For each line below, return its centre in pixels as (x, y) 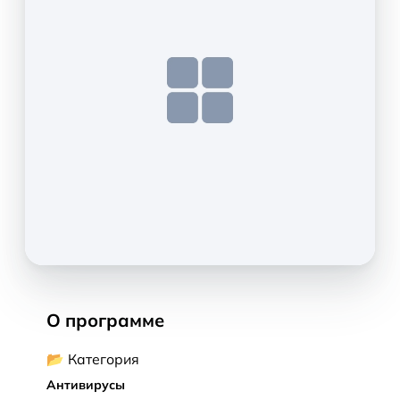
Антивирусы (86, 385)
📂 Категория (93, 359)
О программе (105, 320)
